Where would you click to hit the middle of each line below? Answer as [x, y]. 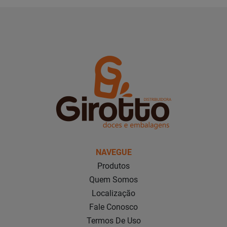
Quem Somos [113, 180]
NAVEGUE [113, 152]
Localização [113, 193]
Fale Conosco [113, 207]
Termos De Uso [113, 221]
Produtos [113, 166]
